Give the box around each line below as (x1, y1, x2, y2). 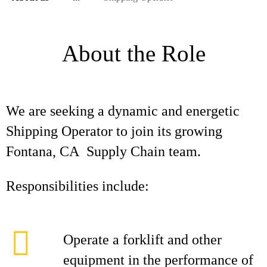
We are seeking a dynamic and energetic (6, 103, 240, 119)
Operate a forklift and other (63, 232, 222, 247)
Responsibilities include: (6, 178, 156, 194)
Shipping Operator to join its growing (6, 123, 222, 139)
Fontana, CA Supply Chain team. (6, 144, 201, 159)
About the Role (61, 41, 206, 66)
